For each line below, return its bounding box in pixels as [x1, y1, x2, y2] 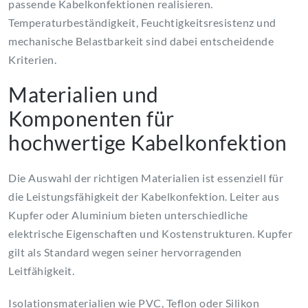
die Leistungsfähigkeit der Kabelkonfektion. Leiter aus [8, 190, 279, 203]
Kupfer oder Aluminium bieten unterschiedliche [8, 208, 248, 222]
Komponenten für [8, 106, 175, 131]
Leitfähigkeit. [8, 264, 74, 278]
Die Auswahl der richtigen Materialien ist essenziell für [8, 171, 283, 185]
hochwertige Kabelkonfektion [8, 130, 287, 155]
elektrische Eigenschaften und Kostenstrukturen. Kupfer [8, 227, 292, 241]
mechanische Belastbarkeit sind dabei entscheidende [8, 34, 274, 48]
